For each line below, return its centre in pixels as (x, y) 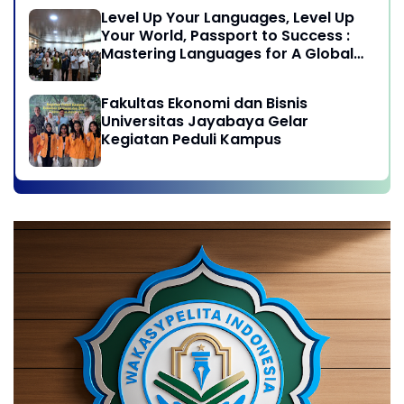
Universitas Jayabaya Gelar (205, 122)
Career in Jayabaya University (214, 72)
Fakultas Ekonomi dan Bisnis (204, 104)
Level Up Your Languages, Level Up (228, 18)
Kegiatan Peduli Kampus (191, 140)
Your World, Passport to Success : (225, 36)
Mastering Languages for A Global (227, 54)
